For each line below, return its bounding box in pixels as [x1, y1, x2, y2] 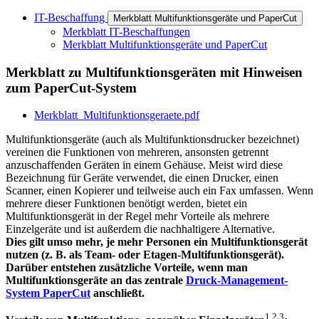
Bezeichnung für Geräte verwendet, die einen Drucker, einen [6, 172, 278, 184]
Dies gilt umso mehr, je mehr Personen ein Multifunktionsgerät [6, 236, 308, 249]
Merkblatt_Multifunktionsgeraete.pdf [34, 109, 199, 122]
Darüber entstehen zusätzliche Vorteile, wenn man [6, 261, 248, 274]
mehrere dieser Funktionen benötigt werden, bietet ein [6, 197, 247, 210]
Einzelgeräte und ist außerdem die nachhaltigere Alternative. [6, 223, 275, 236]
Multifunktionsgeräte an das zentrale [6, 274, 186, 287]
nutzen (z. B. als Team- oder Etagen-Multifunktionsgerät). [6, 249, 284, 261]
